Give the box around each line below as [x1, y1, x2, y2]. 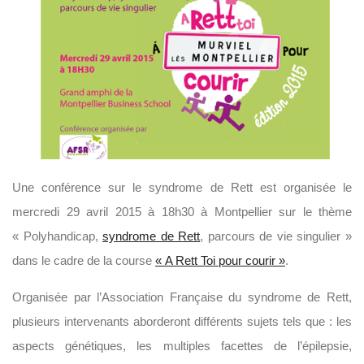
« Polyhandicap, [12, 229, 103, 243]
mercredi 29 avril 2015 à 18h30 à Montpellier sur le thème [12, 205, 352, 219]
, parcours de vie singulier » [200, 229, 353, 243]
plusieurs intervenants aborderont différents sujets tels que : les [12, 314, 352, 328]
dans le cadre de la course [12, 253, 155, 267]
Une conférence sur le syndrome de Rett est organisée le [12, 180, 352, 194]
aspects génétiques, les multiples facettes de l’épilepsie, [12, 339, 352, 353]
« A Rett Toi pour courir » [155, 253, 285, 267]
